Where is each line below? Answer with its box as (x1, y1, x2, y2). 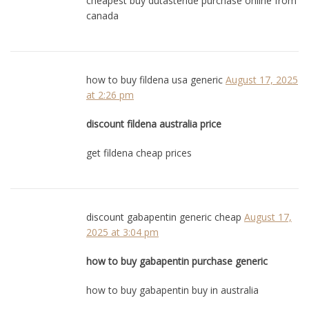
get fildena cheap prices (86, 146, 192, 159)
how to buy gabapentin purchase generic (86, 254, 268, 268)
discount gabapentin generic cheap (86, 210, 241, 223)
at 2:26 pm (86, 88, 134, 101)
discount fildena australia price (86, 117, 221, 130)
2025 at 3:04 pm (86, 225, 159, 239)
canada (86, 8, 119, 22)
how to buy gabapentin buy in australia (86, 283, 259, 297)
